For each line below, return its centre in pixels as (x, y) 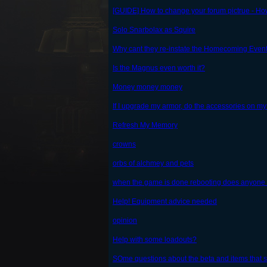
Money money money (148, 87)
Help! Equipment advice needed (165, 202)
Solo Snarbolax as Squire (154, 30)
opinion (125, 221)
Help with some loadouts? (155, 240)
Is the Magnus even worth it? (159, 68)
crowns (124, 145)
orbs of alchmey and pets (153, 164)
